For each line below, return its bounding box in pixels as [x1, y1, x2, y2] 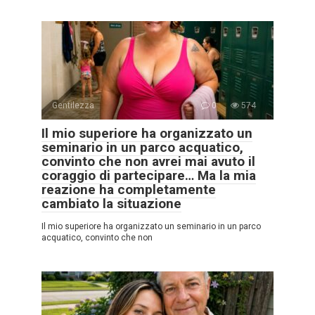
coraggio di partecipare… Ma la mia [41, 167, 256, 184]
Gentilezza [52, 101, 94, 111]
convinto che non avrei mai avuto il [41, 153, 255, 170]
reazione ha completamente [41, 181, 216, 198]
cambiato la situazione [41, 195, 181, 212]
